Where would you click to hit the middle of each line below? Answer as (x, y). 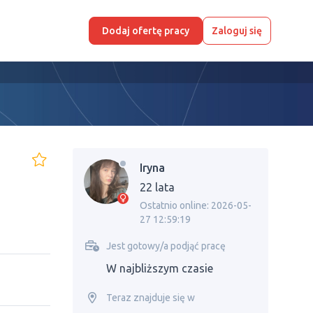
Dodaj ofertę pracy (146, 31)
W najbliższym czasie (160, 268)
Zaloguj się (237, 31)
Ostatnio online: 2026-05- (196, 205)
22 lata (157, 187)
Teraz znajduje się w (151, 298)
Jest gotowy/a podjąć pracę (166, 246)
